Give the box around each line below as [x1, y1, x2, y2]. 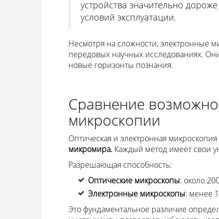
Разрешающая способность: [68, 159, 172, 170]
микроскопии [68, 109, 160, 130]
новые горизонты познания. [68, 59, 173, 70]
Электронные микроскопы [88, 188, 185, 199]
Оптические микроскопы [88, 175, 180, 186]
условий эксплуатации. [80, 11, 176, 23]
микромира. [68, 143, 112, 154]
